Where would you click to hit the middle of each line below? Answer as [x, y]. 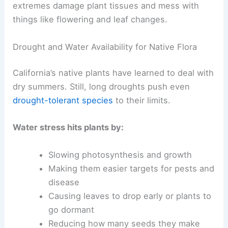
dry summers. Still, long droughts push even [102, 87]
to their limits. [142, 101]
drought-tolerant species [63, 101]
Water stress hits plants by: [68, 127]
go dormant [71, 209]
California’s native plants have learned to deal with [113, 73]
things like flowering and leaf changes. [90, 20]
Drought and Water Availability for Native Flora [105, 47]
